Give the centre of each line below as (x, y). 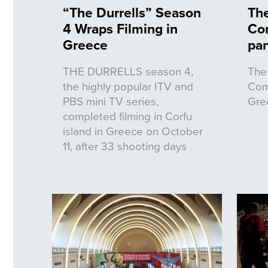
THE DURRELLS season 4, (128, 71)
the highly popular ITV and (128, 86)
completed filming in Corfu (127, 115)
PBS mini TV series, (111, 100)
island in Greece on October (133, 130)
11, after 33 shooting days (125, 145)
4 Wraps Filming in (120, 28)
